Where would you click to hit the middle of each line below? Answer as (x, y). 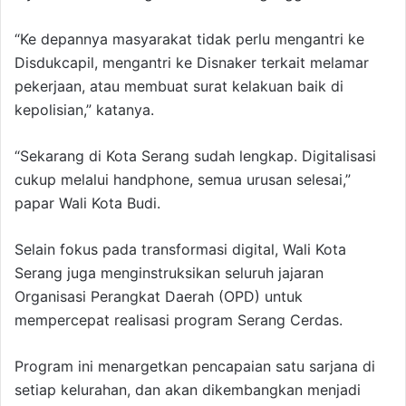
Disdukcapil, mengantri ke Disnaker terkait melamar (192, 63)
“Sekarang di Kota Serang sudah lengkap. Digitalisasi (195, 156)
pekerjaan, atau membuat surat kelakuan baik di (179, 87)
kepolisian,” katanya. (84, 110)
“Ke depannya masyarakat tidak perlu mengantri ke (189, 39)
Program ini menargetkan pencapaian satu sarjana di (195, 367)
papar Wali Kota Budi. (87, 203)
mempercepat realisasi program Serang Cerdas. (179, 320)
